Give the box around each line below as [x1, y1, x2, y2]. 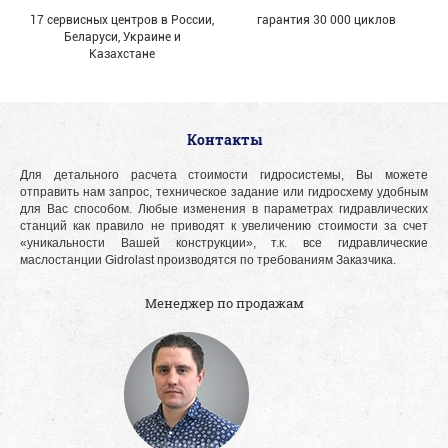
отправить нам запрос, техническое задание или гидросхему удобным [20, 184, 428, 199]
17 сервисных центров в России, [30, 10, 214, 27]
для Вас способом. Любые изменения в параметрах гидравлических [20, 201, 428, 216]
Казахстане [89, 44, 155, 61]
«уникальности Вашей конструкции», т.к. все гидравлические [20, 235, 428, 250]
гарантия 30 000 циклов [256, 10, 396, 27]
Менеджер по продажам [144, 293, 304, 312]
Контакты [186, 129, 262, 149]
